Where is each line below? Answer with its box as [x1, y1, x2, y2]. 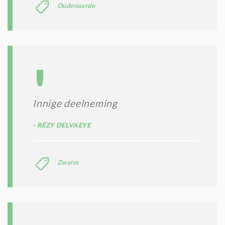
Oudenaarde [57, 2, 95, 10]
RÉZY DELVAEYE [35, 121, 91, 130]
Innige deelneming [33, 97, 118, 109]
